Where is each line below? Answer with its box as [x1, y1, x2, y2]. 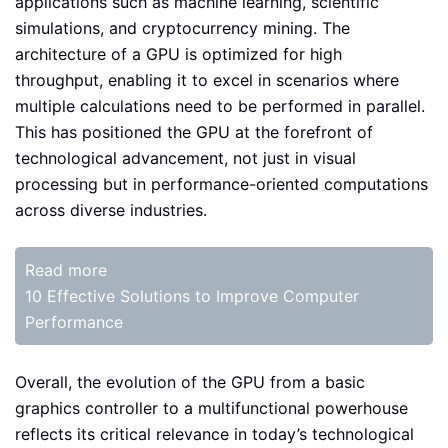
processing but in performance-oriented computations [15, 173, 428, 194]
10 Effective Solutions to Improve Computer [25, 285, 359, 306]
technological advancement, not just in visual [15, 147, 356, 168]
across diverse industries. [15, 199, 207, 220]
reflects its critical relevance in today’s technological [15, 423, 414, 444]
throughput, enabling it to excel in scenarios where [15, 69, 399, 90]
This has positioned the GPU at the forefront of [15, 121, 373, 142]
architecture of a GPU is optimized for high [15, 43, 342, 64]
